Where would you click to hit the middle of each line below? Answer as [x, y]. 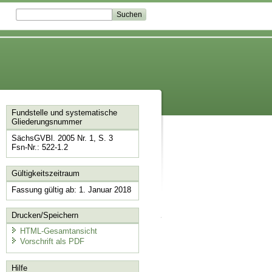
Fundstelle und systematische [64, 113]
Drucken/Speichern [45, 216]
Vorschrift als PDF [52, 242]
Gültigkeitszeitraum [45, 173]
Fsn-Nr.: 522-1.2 [39, 148]
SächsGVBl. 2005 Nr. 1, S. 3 [62, 138]
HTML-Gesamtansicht [58, 231]
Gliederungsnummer [46, 122]
